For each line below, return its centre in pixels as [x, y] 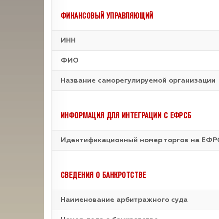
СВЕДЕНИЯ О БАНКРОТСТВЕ [103, 175]
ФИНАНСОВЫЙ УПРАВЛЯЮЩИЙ [107, 15]
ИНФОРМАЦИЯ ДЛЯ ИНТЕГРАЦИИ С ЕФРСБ [126, 115]
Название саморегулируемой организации [138, 81]
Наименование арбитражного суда [124, 200]
